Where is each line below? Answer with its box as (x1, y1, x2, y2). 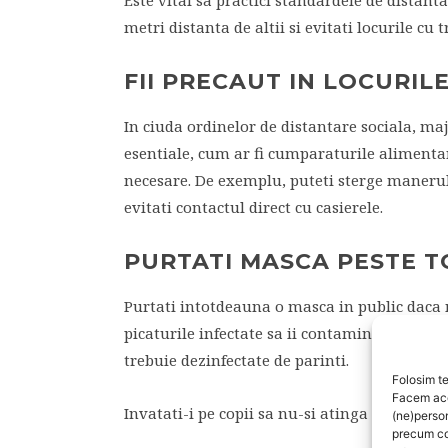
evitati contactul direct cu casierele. (124, 197, 383, 217)
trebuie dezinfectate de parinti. (124, 350, 349, 370)
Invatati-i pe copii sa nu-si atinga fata (124, 403, 401, 423)
